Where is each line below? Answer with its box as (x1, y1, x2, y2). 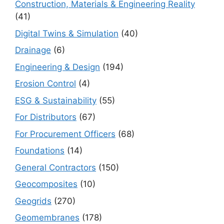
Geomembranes (15, 212, 79, 222)
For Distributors (15, 112, 76, 122)
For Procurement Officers (15, 128, 115, 139)
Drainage (15, 45, 51, 55)
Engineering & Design (15, 61, 100, 72)
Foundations (15, 145, 64, 155)
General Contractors (15, 162, 96, 172)
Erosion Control (15, 78, 76, 88)
